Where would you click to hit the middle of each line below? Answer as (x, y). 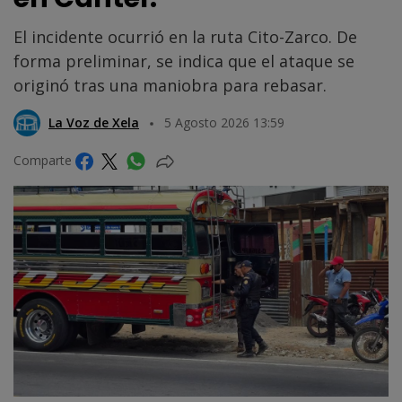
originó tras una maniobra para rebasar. (170, 85)
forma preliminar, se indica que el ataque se (184, 61)
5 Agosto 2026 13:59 (224, 122)
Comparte (44, 160)
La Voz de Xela (94, 122)
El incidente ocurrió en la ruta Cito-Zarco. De (185, 36)
